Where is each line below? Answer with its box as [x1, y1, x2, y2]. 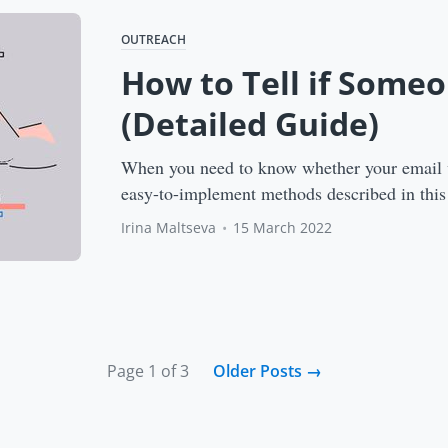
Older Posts [212, 359, 306, 382]
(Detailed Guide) [121, 101, 380, 145]
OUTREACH [121, 30, 187, 48]
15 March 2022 [233, 217, 333, 237]
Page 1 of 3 [106, 359, 189, 382]
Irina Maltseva [121, 217, 217, 237]
